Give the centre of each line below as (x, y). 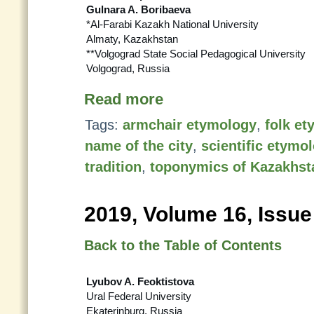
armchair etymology (190, 125)
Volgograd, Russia (128, 68)
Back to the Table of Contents (183, 245)
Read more (124, 99)
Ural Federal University (139, 296)
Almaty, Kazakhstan (132, 39)
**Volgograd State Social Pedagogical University (196, 54)
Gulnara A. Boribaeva (138, 9)
